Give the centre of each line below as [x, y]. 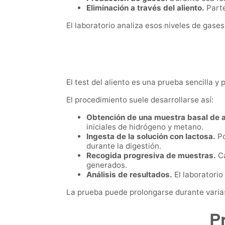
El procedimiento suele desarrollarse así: [140, 99]
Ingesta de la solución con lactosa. [151, 136]
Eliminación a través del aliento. [145, 8]
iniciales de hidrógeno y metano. [145, 127]
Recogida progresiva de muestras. [151, 155]
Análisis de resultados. [129, 174]
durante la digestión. [124, 146]
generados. [107, 165]
